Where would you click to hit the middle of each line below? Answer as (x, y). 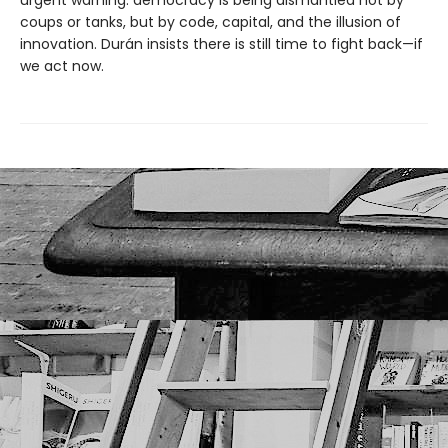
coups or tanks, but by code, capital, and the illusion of (210, 22)
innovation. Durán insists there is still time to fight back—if (221, 44)
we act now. (62, 66)
